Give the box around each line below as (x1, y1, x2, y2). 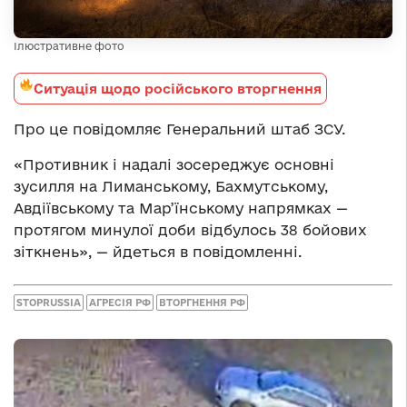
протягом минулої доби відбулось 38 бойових (14, 222, 367, 239)
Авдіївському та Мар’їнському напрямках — (14, 200, 348, 217)
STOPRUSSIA (16, 296, 81, 308)
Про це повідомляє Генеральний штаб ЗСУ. (14, 121, 345, 138)
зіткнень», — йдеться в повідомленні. (14, 243, 302, 261)
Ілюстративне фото (14, 40, 124, 53)
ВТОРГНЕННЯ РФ (159, 296, 245, 308)
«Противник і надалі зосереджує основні (14, 156, 334, 174)
